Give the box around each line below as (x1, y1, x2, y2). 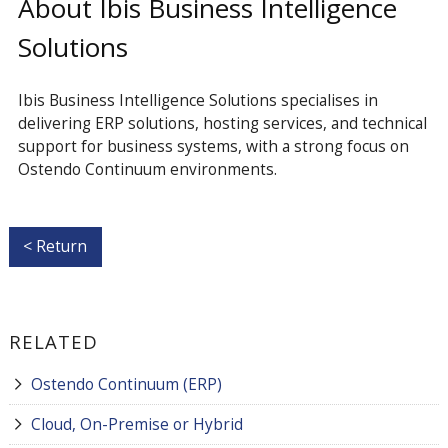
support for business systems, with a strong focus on (17, 134, 409, 157)
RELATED (8, 329, 98, 355)
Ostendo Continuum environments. (17, 157, 277, 180)
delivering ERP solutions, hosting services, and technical (17, 111, 427, 134)
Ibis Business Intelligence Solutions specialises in (17, 88, 378, 111)
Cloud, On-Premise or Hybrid (30, 413, 243, 436)
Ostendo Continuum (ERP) (30, 373, 222, 396)
